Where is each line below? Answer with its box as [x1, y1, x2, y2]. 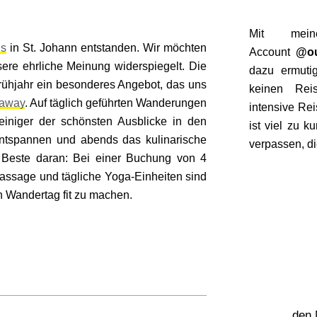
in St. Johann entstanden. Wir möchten [6, 41, 207, 54]
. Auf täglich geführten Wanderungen [25, 96, 207, 109]
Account [248, 45, 296, 58]
